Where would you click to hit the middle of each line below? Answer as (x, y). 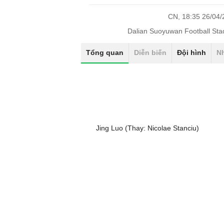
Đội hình (191, 52)
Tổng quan (105, 52)
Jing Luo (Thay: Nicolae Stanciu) (147, 128)
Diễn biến (150, 52)
